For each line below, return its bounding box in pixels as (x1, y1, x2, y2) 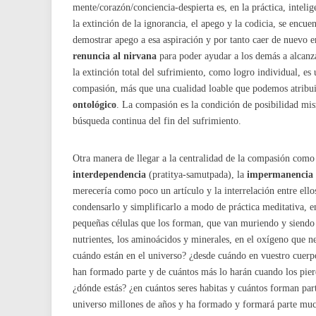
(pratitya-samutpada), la (146, 169, 247, 180)
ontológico (73, 99, 116, 110)
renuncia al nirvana (73, 50, 157, 61)
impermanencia (247, 169, 313, 180)
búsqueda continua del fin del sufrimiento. (73, 115, 241, 126)
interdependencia (73, 169, 146, 180)
